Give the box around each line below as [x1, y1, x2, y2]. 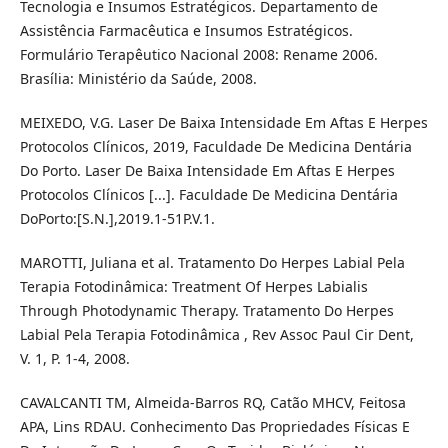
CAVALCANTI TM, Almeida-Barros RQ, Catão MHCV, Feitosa [19, 392, 406, 412]
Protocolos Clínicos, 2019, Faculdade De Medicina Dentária [19, 136, 412, 156]
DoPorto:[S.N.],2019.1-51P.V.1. [19, 208, 215, 228]
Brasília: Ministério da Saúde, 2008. [19, 68, 257, 88]
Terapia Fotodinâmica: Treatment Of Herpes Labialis [19, 276, 368, 296]
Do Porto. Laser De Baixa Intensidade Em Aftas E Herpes [19, 160, 395, 180]
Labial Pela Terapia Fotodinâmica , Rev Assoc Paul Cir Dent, [19, 324, 414, 344]
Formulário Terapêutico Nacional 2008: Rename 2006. [19, 44, 378, 64]
